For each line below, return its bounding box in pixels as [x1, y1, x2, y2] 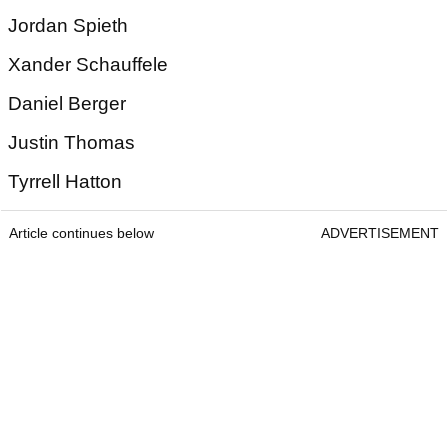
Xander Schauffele [8, 54, 173, 76]
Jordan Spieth [8, 15, 128, 37]
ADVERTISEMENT [321, 225, 439, 242]
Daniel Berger [8, 93, 126, 115]
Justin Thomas [8, 132, 135, 154]
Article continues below [9, 225, 154, 242]
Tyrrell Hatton [8, 171, 122, 193]
